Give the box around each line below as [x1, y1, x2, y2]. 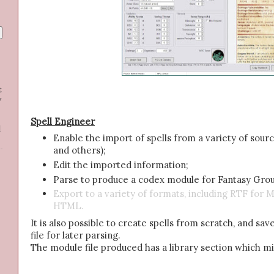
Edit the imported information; [53, 159, 189, 171]
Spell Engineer [31, 115, 95, 127]
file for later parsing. [31, 229, 120, 241]
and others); [53, 144, 106, 157]
